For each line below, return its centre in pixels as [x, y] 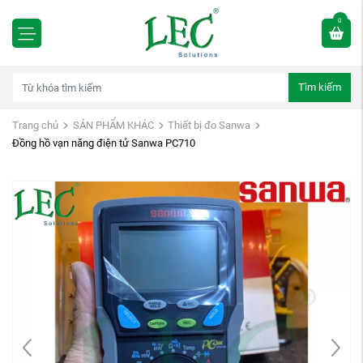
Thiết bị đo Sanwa [209, 126]
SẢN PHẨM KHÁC [113, 126]
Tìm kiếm [319, 88]
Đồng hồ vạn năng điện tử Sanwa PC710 [104, 143]
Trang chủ [35, 126]
